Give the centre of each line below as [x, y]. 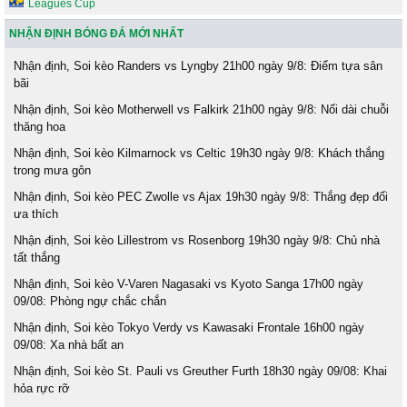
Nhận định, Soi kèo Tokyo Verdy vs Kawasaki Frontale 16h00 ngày [189, 327]
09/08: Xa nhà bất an [69, 344]
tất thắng [37, 257]
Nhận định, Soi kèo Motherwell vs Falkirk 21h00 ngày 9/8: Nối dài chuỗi [201, 109]
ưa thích [36, 213]
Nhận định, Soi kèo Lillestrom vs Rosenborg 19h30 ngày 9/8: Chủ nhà [197, 240]
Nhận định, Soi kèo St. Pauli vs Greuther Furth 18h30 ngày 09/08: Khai [200, 371]
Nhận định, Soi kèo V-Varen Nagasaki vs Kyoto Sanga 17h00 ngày [189, 283]
